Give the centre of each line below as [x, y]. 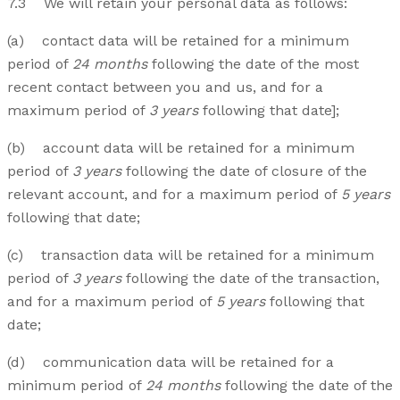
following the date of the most [253, 64]
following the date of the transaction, [250, 279]
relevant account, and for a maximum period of [174, 195]
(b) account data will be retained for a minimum [181, 148]
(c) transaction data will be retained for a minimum [191, 255]
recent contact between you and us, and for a [165, 87]
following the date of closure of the [244, 171]
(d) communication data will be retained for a [171, 362]
